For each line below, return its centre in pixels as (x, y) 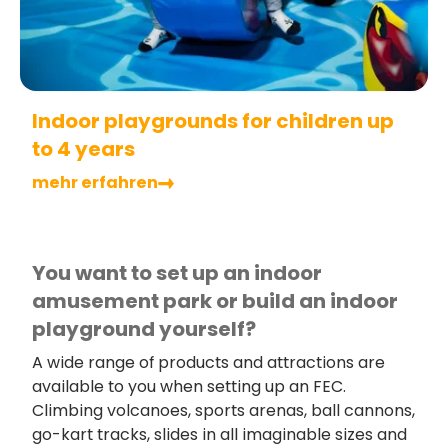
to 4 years (83, 149)
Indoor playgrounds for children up (213, 121)
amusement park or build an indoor (215, 301)
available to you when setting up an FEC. (189, 387)
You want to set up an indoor (177, 273)
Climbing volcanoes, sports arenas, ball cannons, (223, 411)
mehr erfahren (95, 183)
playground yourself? (144, 329)
